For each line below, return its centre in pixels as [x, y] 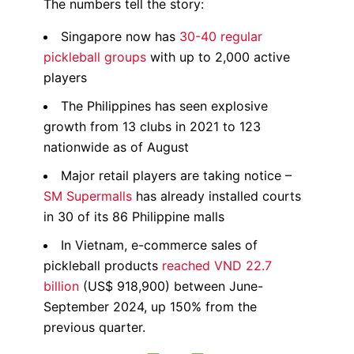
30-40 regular [221, 37]
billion [61, 286]
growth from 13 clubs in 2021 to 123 [152, 127]
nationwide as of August [116, 147]
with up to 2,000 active [218, 57]
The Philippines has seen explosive [164, 106]
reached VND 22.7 [217, 266]
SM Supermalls [88, 196]
